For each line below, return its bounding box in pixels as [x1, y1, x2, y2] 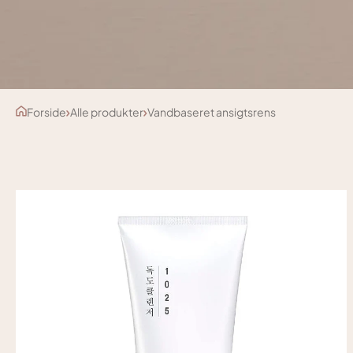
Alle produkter [70, 105, 143, 120]
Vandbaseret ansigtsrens [147, 105, 276, 120]
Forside [27, 105, 66, 120]
